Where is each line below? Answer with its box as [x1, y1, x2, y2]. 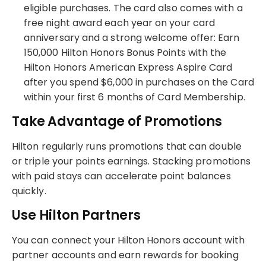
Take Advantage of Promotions [12, 112, 222, 131]
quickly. [12, 183, 46, 198]
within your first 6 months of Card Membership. [24, 90, 245, 104]
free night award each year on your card [24, 15, 216, 30]
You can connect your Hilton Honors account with [12, 233, 245, 247]
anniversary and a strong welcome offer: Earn [24, 30, 240, 45]
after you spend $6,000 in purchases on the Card [24, 75, 254, 89]
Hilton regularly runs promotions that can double [12, 139, 242, 153]
